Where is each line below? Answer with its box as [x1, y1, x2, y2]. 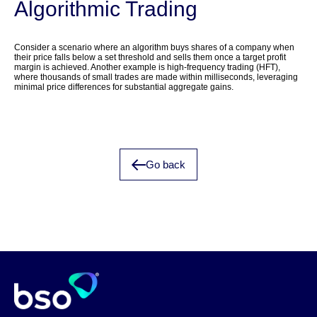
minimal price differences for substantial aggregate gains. [14, 82, 234, 93]
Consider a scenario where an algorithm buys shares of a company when [14, 42, 294, 53]
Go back [145, 158, 185, 171]
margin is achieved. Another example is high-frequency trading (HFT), [14, 62, 280, 73]
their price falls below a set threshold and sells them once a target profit [14, 52, 286, 63]
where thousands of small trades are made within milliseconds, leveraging [14, 72, 298, 83]
